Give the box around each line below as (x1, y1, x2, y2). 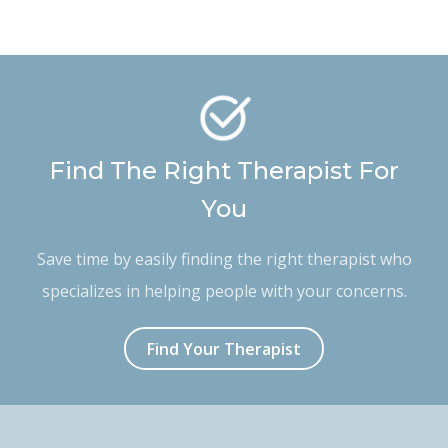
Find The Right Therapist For (49, 155, 399, 185)
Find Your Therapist (147, 337, 301, 360)
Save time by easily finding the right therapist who (36, 247, 412, 270)
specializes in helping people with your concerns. (41, 279, 407, 302)
